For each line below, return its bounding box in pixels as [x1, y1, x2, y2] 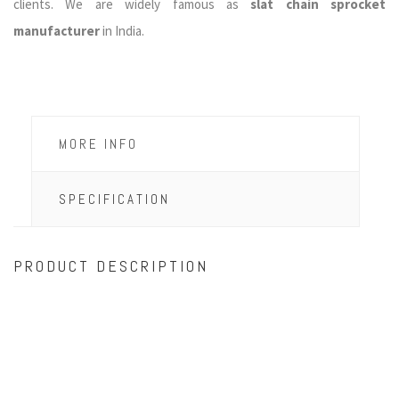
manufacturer [13, 22, 100, 39]
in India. [100, 22, 144, 39]
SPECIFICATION [59, 191, 170, 208]
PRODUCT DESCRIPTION [13, 256, 208, 276]
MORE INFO [59, 135, 138, 152]
